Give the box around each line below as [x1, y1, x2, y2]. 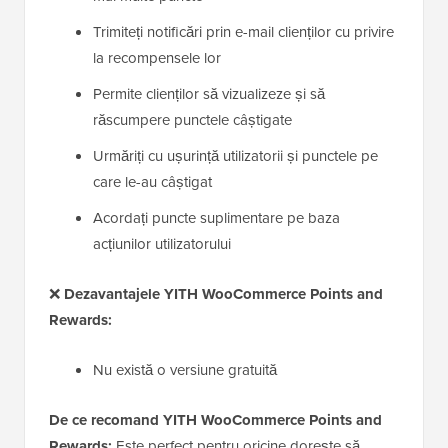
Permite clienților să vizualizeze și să [93, 82, 325, 104]
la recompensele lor [93, 46, 221, 68]
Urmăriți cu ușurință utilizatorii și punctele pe [93, 144, 378, 166]
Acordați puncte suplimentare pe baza [93, 206, 340, 228]
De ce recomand [49, 408, 163, 431]
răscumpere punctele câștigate [93, 108, 292, 130]
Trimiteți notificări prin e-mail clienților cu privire [93, 20, 394, 42]
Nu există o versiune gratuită [93, 358, 277, 380]
